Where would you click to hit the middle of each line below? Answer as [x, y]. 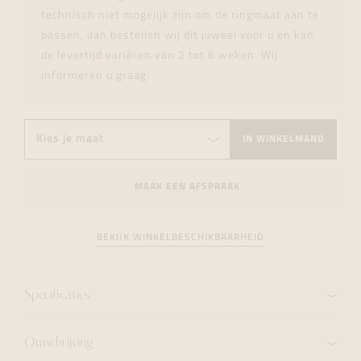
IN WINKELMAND [284, 139]
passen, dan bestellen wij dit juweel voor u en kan [178, 36]
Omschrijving [58, 343]
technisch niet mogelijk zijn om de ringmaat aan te [180, 16]
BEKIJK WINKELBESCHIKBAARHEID [180, 238]
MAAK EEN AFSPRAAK [187, 187]
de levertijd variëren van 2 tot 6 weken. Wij [160, 56]
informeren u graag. [95, 76]
